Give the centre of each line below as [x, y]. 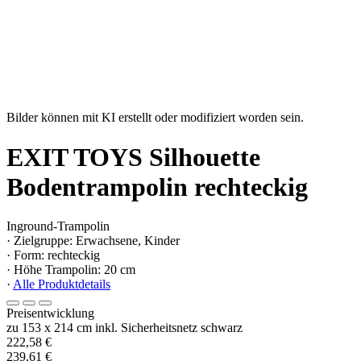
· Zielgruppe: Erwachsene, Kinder [93, 241]
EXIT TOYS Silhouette [133, 157]
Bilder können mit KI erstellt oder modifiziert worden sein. [155, 118]
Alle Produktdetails [62, 284]
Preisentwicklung [50, 313]
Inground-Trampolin [58, 226]
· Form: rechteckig [53, 255]
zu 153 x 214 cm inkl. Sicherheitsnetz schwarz [124, 328]
